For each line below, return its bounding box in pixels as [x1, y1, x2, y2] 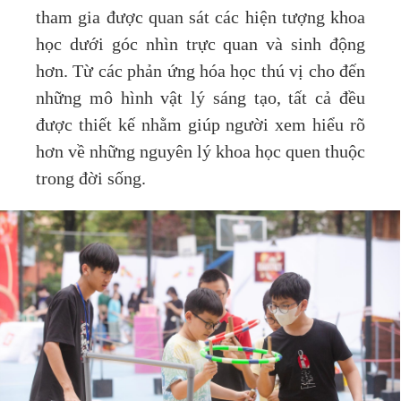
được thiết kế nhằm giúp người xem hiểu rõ [36, 115, 365, 136]
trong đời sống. [36, 169, 146, 190]
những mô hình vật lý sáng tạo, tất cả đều [36, 89, 365, 109]
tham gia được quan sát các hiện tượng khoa [36, 8, 365, 29]
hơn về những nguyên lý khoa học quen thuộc [36, 142, 365, 163]
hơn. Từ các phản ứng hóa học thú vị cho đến [36, 62, 365, 82]
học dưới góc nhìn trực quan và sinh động [36, 35, 365, 55]
